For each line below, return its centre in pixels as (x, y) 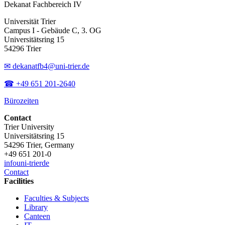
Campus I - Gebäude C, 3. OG (53, 31)
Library (36, 207)
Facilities (19, 181)
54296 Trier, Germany (39, 145)
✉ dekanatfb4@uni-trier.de (47, 66)
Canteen (37, 216)
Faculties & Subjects (57, 198)
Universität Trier (30, 22)
